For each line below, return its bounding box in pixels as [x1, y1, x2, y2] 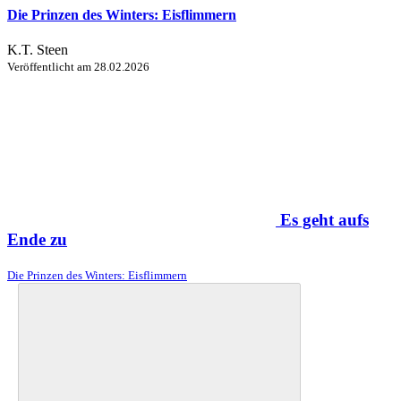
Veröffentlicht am [7, 60, 94, 74]
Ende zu [7, 229, 67, 249]
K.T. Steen [7, 42, 68, 58]
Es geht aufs [280, 209, 369, 229]
